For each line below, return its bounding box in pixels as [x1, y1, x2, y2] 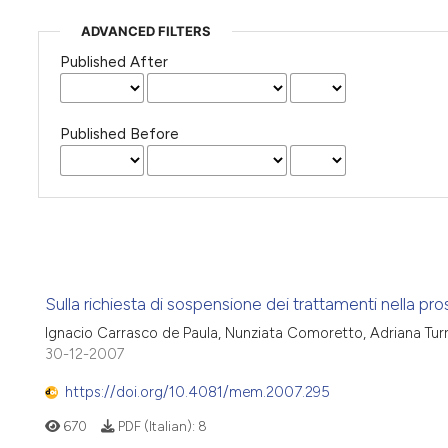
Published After [59, 52, 168, 71]
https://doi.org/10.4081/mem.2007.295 [65, 383, 330, 402]
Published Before [59, 125, 179, 144]
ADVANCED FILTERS [80, 22, 211, 39]
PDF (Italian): [114, 418, 198, 435]
